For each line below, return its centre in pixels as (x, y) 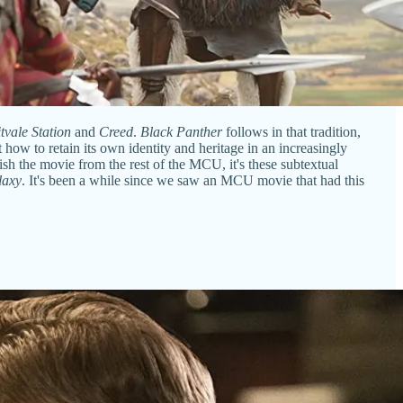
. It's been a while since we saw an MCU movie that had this (193, 180)
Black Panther (181, 131)
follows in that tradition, (291, 131)
